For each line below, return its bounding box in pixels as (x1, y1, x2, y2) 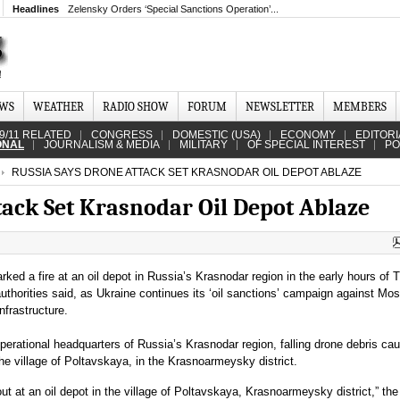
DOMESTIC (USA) (172, 129, 261, 141)
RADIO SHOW (103, 100, 169, 113)
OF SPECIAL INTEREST (247, 138, 365, 151)
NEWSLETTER (246, 100, 314, 113)
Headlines (12, 4, 59, 14)
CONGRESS (91, 129, 153, 141)
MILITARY (179, 138, 228, 151)
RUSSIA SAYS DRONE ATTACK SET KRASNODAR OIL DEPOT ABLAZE (9, 166, 362, 179)
